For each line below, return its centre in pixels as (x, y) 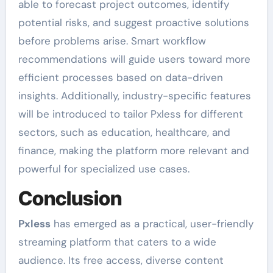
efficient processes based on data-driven (120, 77)
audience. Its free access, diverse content (121, 261)
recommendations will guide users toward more (134, 59)
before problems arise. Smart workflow (112, 41)
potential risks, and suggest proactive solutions (133, 22)
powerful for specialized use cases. (104, 168)
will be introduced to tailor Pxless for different (130, 114)
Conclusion (70, 198)
